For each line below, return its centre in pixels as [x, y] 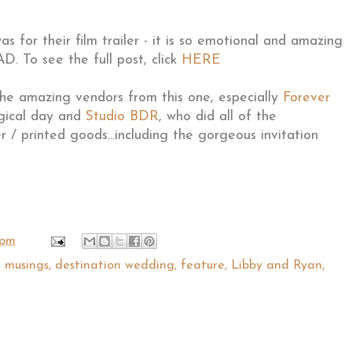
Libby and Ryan [277, 266]
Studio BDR [122, 117]
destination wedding [115, 266]
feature [203, 266]
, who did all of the [218, 117]
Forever [306, 98]
